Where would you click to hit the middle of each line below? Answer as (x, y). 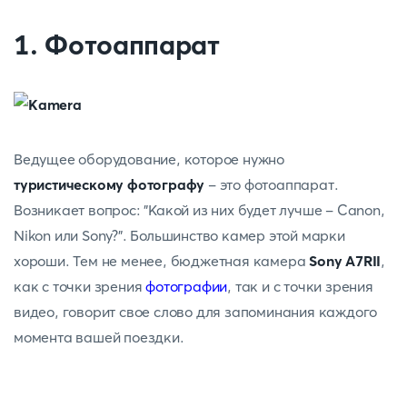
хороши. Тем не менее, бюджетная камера (162, 261)
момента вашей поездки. (101, 337)
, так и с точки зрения (300, 286)
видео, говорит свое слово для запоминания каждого (196, 312)
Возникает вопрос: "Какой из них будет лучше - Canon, (199, 210)
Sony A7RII (345, 261)
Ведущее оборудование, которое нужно (149, 159)
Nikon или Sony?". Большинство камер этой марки (179, 235)
